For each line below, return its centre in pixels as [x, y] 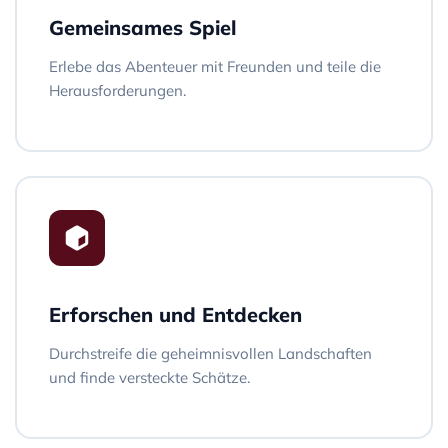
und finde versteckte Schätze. [149, 377]
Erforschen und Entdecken [175, 314]
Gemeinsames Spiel [142, 27]
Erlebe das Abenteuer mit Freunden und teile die [215, 66]
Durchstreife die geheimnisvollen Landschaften [210, 353]
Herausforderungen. [117, 90]
